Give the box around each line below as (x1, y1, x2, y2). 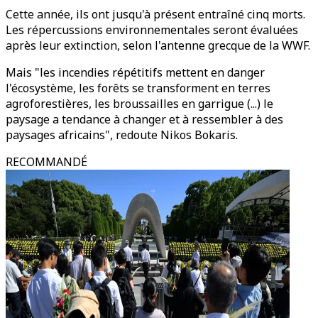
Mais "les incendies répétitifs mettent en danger (6, 65, 265, 80)
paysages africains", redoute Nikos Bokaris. (6, 127, 238, 143)
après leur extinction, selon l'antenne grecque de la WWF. (6, 38, 310, 53)
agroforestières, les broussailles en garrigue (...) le (6, 96, 273, 111)
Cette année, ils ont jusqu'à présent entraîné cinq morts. (6, 6, 305, 22)
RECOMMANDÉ (6, 154, 87, 170)
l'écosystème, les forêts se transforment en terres (6, 80, 270, 96)
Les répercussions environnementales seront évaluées (6, 22, 298, 38)
